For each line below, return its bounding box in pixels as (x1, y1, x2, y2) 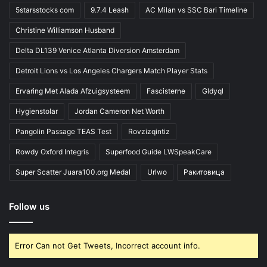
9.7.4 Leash (91, 5, 129, 14)
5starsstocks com (15, 5, 74, 14)
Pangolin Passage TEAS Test (15, 126, 111, 136)
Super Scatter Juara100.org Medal (15, 167, 131, 176)
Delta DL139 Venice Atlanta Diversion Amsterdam (15, 45, 179, 55)
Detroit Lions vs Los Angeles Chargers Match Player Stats (15, 66, 207, 75)
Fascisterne (147, 86, 185, 95)
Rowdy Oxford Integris (15, 147, 89, 156)
